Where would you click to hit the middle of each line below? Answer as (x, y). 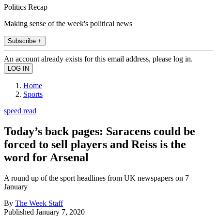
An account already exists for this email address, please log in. (98, 59)
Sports (33, 94)
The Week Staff (39, 203)
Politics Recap (26, 7)
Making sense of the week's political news (68, 23)
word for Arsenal (46, 157)
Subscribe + (25, 41)
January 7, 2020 (60, 212)
